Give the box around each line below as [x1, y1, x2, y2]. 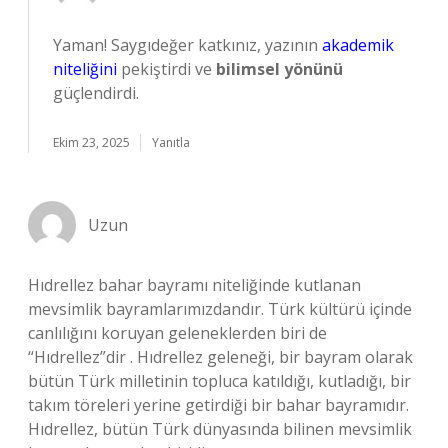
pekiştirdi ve [117, 58, 216, 80]
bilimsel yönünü [216, 58, 343, 80]
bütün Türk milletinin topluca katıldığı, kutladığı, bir [28, 370, 411, 392]
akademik [322, 34, 394, 56]
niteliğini [53, 58, 117, 80]
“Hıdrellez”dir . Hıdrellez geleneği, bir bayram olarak [28, 346, 413, 368]
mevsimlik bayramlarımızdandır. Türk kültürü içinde [28, 298, 412, 320]
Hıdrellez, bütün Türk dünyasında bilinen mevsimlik [28, 418, 412, 440]
